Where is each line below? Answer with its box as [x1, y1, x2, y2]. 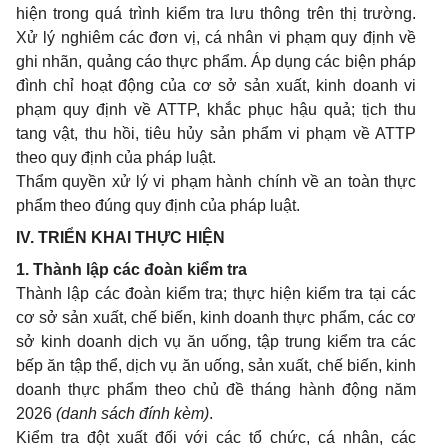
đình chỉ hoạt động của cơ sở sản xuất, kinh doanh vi [16, 77, 416, 95]
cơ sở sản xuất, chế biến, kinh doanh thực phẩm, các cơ [16, 309, 416, 327]
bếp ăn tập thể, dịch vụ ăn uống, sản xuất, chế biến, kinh [16, 357, 416, 375]
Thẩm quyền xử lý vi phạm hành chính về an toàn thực [16, 173, 416, 191]
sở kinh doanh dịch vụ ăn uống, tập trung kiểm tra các [16, 333, 416, 351]
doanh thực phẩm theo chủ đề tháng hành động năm [16, 381, 416, 399]
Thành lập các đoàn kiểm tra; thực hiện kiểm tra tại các [16, 285, 416, 303]
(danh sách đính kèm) [56, 405, 209, 423]
